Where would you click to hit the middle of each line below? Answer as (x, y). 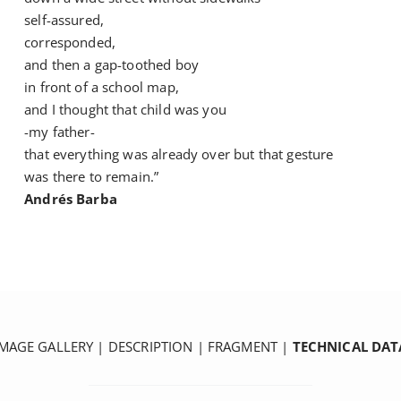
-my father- (60, 132)
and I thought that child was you (125, 110)
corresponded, (70, 43)
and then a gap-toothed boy (111, 65)
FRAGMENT (243, 347)
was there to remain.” (92, 177)
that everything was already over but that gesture (179, 154)
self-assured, (64, 20)
